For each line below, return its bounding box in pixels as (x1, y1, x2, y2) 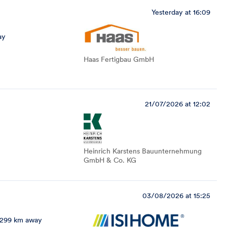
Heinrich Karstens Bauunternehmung (84, 146, 202, 156)
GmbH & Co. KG (84, 156, 136, 165)
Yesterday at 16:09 (152, 8, 210, 17)
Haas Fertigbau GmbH (84, 55, 154, 64)
